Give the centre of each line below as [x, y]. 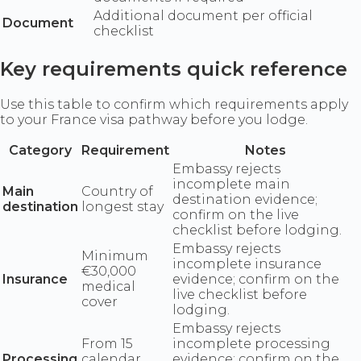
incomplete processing [251, 344]
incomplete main [231, 185]
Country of [117, 192]
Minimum [115, 256]
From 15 [107, 344]
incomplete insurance [247, 264]
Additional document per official [203, 16]
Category [40, 151]
